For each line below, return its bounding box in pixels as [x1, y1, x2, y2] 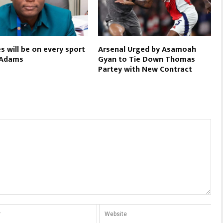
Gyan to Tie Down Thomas [98, 52, 196, 66]
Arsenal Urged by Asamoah [98, 42, 197, 56]
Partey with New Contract [98, 62, 193, 76]
